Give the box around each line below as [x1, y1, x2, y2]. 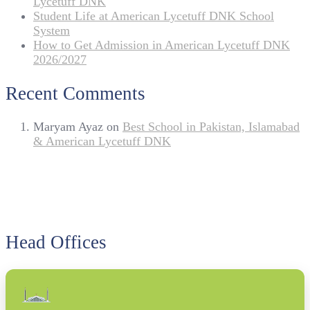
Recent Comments [6, 82, 145, 104]
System [33, 24, 70, 38]
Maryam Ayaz [33, 120, 103, 134]
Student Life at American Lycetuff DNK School [33, 9, 274, 24]
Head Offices [6, 232, 107, 253]
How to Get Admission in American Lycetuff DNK [33, 38, 290, 53]
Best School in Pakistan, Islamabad [122, 120, 300, 134]
